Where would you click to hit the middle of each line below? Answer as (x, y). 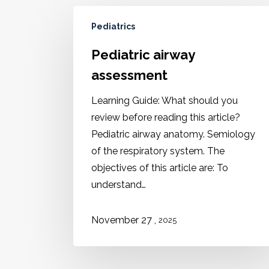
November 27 (123, 220)
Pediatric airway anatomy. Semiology (173, 134)
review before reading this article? (166, 117)
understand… (119, 185)
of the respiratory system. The (158, 151)
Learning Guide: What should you (165, 101)
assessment (129, 75)
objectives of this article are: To (160, 168)
